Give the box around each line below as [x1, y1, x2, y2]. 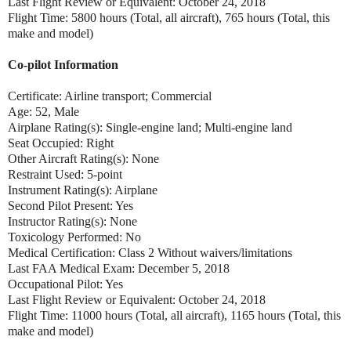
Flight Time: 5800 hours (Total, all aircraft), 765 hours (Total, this [8, 10, 330, 24]
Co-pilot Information [8, 57, 118, 71]
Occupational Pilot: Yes [8, 277, 126, 291]
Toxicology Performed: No [8, 230, 141, 244]
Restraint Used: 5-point [8, 167, 122, 181]
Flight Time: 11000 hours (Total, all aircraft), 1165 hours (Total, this [8, 308, 341, 322]
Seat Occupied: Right [8, 136, 114, 150]
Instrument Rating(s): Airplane [8, 183, 161, 197]
